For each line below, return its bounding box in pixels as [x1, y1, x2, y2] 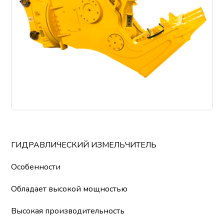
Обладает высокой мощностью [11, 183, 128, 194]
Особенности [11, 161, 61, 172]
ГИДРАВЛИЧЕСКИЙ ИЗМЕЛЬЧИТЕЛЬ [11, 139, 157, 150]
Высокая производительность [11, 205, 125, 216]
